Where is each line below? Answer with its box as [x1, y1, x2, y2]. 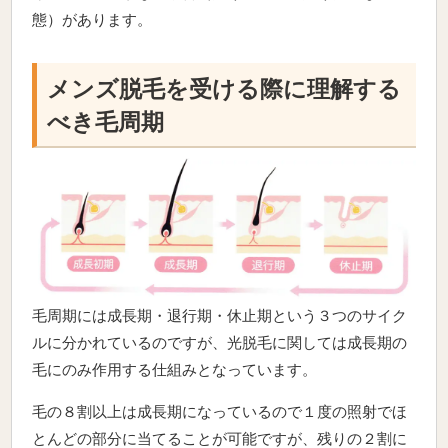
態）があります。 [32, 11, 153, 29]
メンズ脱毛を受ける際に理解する [47, 77, 402, 103]
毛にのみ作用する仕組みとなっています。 [32, 361, 318, 379]
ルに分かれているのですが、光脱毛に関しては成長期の [32, 334, 408, 352]
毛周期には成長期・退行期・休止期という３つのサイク [32, 307, 408, 325]
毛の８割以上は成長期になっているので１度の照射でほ [32, 403, 408, 421]
